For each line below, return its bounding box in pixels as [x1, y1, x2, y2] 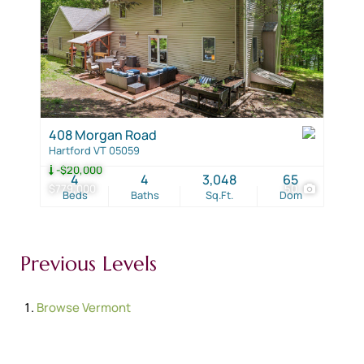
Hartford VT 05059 [49, 142, 140, 158]
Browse [37, 298, 82, 316]
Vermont [82, 298, 131, 316]
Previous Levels [20, 250, 157, 276]
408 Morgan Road [49, 125, 157, 144]
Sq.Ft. [205, 187, 233, 202]
